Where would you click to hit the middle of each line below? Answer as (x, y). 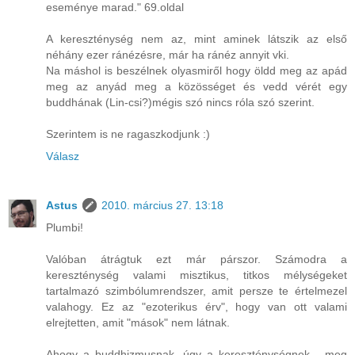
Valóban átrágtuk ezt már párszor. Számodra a (197, 259)
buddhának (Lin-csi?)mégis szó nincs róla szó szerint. (180, 102)
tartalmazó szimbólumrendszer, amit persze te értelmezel (197, 290)
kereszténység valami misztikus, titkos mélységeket (197, 275)
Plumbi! (65, 227)
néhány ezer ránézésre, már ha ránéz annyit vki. (168, 54)
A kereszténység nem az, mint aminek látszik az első (197, 38)
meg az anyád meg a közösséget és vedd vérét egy (197, 86)
